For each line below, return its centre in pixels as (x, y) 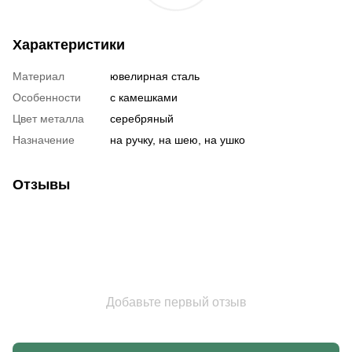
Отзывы (41, 184)
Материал (38, 76)
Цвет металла (48, 118)
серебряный (142, 118)
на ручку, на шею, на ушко (178, 139)
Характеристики (69, 44)
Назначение (44, 139)
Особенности (47, 97)
